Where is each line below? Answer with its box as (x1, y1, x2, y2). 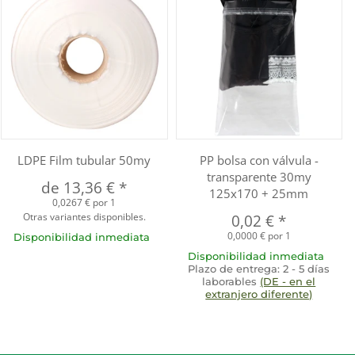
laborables (202, 274, 261, 288)
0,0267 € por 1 (52, 195, 116, 209)
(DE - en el (260, 274, 316, 288)
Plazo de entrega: (188, 261, 284, 275)
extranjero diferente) (205, 287, 313, 300)
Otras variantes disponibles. (22, 209, 146, 223)
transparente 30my (206, 168, 311, 185)
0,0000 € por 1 (227, 228, 291, 242)
